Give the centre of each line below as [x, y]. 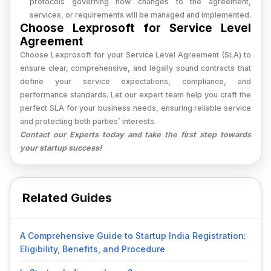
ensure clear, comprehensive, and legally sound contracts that [135, 68]
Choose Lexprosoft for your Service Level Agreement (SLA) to [135, 55]
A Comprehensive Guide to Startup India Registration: [133, 236]
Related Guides [67, 198]
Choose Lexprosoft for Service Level [135, 28]
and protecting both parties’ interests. [88, 121]
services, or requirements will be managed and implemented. [140, 15]
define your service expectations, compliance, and [135, 81]
